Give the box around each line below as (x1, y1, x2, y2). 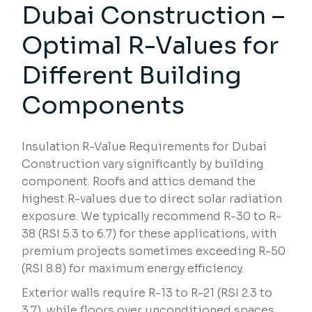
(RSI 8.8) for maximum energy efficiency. (22, 261, 244, 276)
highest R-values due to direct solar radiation (22, 192, 283, 207)
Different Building (22, 60, 242, 91)
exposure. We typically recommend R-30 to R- (22, 209, 282, 224)
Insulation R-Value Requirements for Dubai (22, 139, 267, 155)
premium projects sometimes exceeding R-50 (22, 244, 286, 259)
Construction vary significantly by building (22, 157, 264, 172)
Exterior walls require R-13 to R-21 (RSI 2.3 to (22, 286, 273, 301)
